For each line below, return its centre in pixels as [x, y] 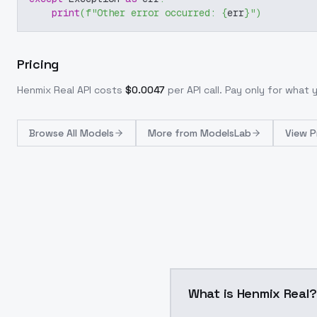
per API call [194, 90]
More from [174, 133]
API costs [98, 90]
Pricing [38, 64]
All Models [90, 133]
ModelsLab [226, 133]
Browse [48, 133]
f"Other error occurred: [154, 13]
